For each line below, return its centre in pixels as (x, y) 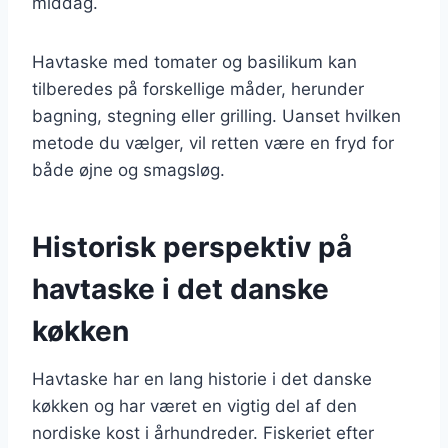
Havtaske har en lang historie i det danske (202, 378)
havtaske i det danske (180, 288)
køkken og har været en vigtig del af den (194, 405)
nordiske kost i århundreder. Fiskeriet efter (203, 432)
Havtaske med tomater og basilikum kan (194, 61)
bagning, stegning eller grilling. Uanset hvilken (216, 115)
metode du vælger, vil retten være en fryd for (213, 142)
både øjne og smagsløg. (128, 169)
